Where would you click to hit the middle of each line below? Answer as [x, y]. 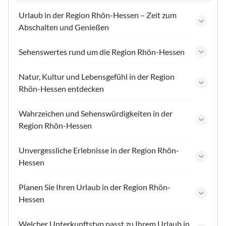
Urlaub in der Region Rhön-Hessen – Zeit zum [98, 15]
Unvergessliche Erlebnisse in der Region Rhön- [99, 150]
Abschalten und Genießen [64, 27]
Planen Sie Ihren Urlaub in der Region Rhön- [95, 187]
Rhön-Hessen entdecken [61, 89]
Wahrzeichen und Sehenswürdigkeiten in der [96, 114]
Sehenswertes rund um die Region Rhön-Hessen [102, 52]
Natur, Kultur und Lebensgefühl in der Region [97, 77]
